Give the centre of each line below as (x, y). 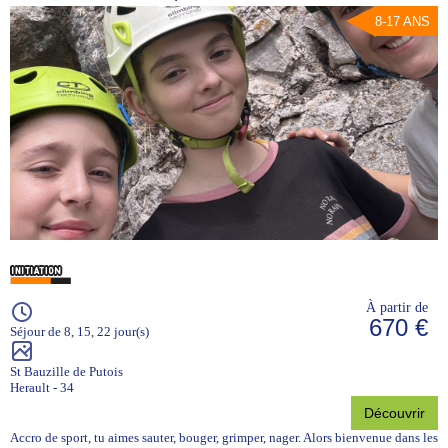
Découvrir (394, 412)
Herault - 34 (42, 387)
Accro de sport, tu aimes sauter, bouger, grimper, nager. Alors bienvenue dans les (224, 437)
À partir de (397, 306)
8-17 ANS (402, 22)
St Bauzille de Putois (66, 371)
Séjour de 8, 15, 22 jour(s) (79, 331)
